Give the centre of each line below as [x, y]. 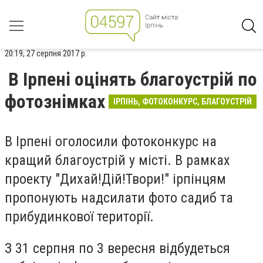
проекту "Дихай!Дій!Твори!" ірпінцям [115, 179]
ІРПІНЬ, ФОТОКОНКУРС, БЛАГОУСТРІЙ [183, 102]
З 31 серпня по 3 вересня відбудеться [117, 248]
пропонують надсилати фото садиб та [119, 198]
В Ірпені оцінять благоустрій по [133, 79]
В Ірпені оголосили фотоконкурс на [111, 141]
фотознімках [55, 102]
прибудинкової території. [83, 217]
